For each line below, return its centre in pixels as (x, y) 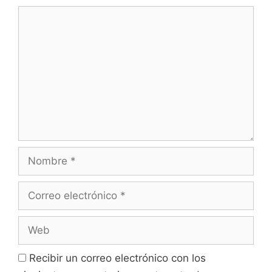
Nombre (37, 153)
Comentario (46, 12)
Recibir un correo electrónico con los (117, 258)
